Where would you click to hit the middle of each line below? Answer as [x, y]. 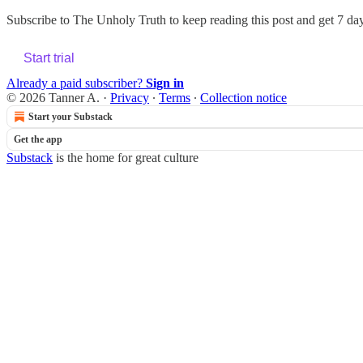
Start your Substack [70, 116]
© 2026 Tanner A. [53, 97]
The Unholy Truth [120, 19]
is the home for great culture [126, 157]
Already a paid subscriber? [76, 83]
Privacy [130, 97]
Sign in [165, 83]
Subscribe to [40, 19]
